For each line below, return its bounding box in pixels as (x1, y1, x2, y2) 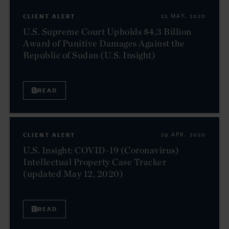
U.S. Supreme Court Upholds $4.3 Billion (23, 25, 192, 37)
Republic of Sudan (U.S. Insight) (23, 49, 155, 61)
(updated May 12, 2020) (23, 167, 123, 179)
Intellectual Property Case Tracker (23, 155, 166, 168)
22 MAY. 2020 (161, 12, 206, 20)
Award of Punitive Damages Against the (23, 37, 185, 49)
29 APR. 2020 (161, 130, 206, 139)
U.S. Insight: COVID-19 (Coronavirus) (23, 144, 179, 156)
